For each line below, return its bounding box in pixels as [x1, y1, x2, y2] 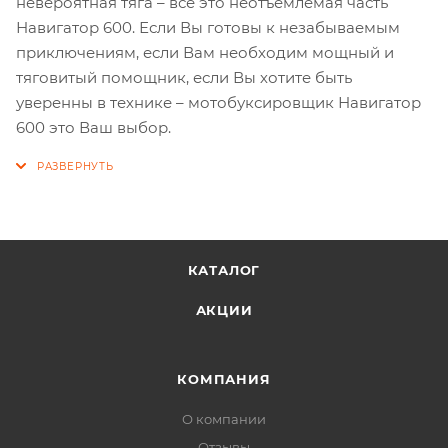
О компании [182, 411, 266, 427]
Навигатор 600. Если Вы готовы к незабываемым [16, 17, 400, 37]
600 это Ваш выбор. [16, 117, 171, 137]
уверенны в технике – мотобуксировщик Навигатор [16, 92, 421, 112]
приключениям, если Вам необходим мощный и [16, 42, 394, 62]
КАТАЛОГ [187, 262, 261, 278]
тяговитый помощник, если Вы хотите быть [16, 67, 352, 87]
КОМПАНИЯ [177, 371, 271, 387]
